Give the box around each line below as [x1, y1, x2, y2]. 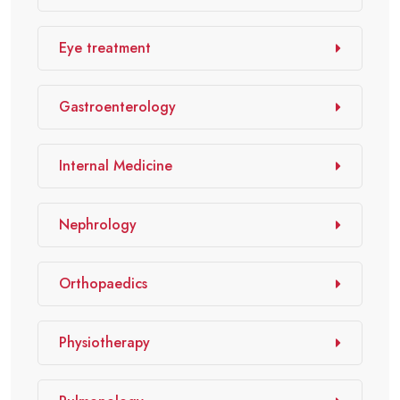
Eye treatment [59, 37, 151, 58]
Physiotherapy [59, 332, 150, 353]
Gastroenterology [59, 96, 176, 117]
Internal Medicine [59, 155, 172, 176]
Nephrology [59, 214, 137, 235]
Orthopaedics [59, 273, 147, 294]
